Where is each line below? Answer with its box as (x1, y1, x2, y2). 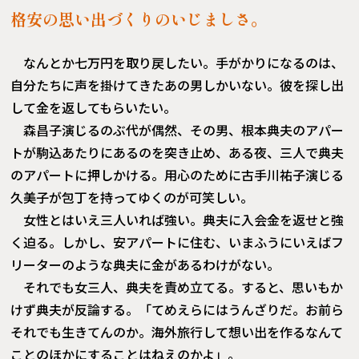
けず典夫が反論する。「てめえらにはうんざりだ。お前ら (10, 300, 345, 320)
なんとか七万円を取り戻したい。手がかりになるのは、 (23, 53, 345, 73)
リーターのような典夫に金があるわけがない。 (10, 255, 280, 275)
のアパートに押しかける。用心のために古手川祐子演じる (10, 165, 345, 185)
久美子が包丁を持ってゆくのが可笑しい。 (10, 188, 254, 208)
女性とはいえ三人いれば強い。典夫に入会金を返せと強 (23, 210, 345, 230)
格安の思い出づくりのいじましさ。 (10, 7, 268, 31)
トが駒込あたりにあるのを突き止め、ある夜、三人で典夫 (10, 143, 345, 163)
